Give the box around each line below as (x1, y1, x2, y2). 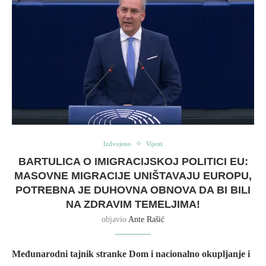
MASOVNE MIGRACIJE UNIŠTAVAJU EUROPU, (14, 169, 252, 182)
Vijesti (146, 140, 163, 147)
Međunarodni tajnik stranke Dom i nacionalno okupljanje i (12, 248, 250, 259)
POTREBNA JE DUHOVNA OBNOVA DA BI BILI (15, 183, 251, 196)
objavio (102, 214, 128, 224)
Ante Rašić (128, 214, 164, 224)
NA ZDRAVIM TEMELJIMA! (66, 198, 200, 210)
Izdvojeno (103, 140, 131, 147)
